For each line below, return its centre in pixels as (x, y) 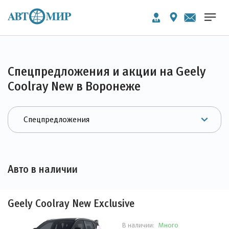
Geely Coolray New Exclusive (71, 203)
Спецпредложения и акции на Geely (107, 71)
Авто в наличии (43, 169)
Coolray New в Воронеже (74, 86)
